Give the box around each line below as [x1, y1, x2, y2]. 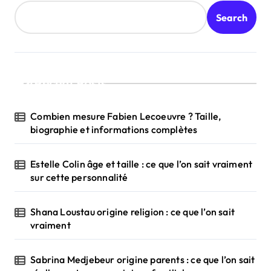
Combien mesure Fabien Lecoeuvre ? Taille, [30, 110, 221, 123]
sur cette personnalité [30, 171, 128, 184]
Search [216, 11, 247, 24]
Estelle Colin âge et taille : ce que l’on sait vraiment [30, 158, 253, 171]
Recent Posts [34, 76, 107, 91]
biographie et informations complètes [30, 123, 200, 136]
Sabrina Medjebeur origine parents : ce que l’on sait [30, 253, 255, 266]
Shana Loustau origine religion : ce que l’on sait [30, 206, 235, 218]
